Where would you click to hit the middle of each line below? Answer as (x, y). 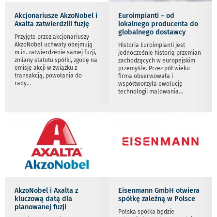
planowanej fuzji (40, 207)
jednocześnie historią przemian (160, 53)
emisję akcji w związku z (46, 68)
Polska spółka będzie (146, 211)
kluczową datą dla (43, 199)
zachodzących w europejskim (157, 60)
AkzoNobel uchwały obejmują (54, 44)
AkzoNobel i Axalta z (46, 190)
